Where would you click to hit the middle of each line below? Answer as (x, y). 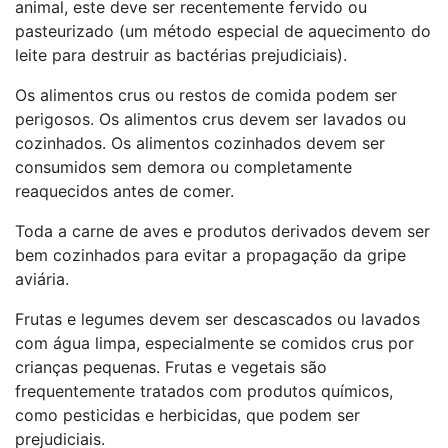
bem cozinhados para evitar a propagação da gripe (210, 254)
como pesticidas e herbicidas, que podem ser (187, 414)
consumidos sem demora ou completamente (183, 166)
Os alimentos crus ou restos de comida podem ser (206, 94)
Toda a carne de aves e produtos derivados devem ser (222, 230)
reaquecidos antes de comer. (124, 190)
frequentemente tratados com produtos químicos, (204, 390)
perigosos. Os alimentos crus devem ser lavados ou (210, 118)
